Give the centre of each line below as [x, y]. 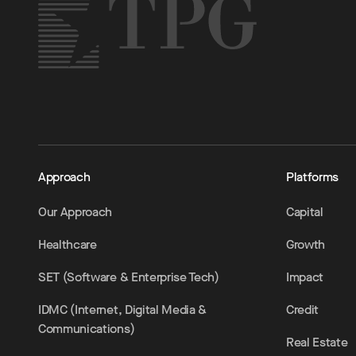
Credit [303, 310]
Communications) [87, 329]
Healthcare [68, 244]
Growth [306, 244]
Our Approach [75, 212]
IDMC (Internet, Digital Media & [123, 310]
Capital [305, 212]
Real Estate [317, 342]
